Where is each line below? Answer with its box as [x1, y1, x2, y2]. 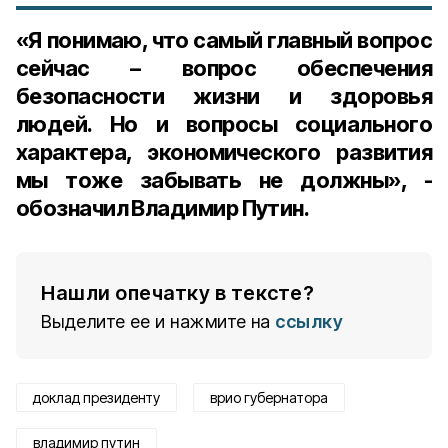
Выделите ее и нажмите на [41, 311, 271, 332]
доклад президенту [33, 389, 160, 406]
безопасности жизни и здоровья [16, 83, 432, 109]
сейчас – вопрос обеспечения [16, 55, 432, 81]
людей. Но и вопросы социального [16, 111, 432, 137]
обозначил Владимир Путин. [16, 195, 310, 221]
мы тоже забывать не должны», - [16, 167, 432, 193]
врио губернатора [210, 389, 328, 406]
